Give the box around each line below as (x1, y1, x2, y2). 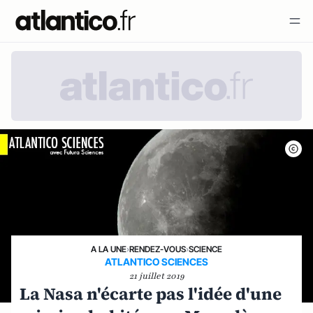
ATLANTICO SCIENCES (105, 255, 208, 268)
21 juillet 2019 (129, 270, 184, 282)
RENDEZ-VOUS (129, 243, 186, 254)
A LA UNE (91, 243, 126, 254)
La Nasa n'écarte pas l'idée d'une (20, 282, 282, 305)
